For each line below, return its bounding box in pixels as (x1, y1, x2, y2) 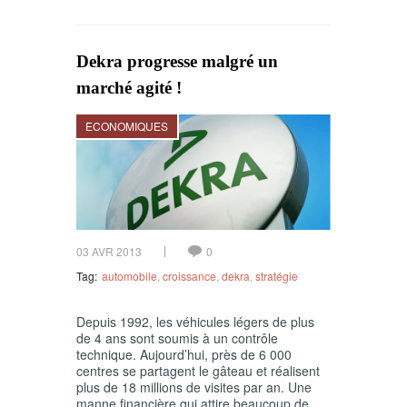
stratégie (255, 267, 298, 283)
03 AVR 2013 (76, 243, 142, 259)
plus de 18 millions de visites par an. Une (76, 377, 312, 396)
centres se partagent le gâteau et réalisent (76, 361, 320, 380)
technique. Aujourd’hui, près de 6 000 (76, 344, 292, 363)
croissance (163, 267, 216, 283)
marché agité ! (76, 78, 182, 98)
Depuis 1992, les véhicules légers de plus (76, 312, 314, 331)
